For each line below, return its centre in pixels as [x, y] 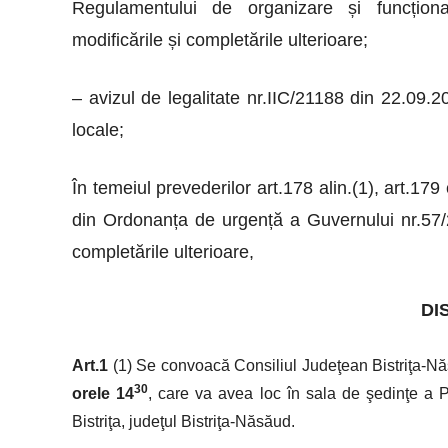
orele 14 [103, 393]
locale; [98, 129]
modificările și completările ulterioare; [220, 39]
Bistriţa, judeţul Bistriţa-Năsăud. [183, 421]
